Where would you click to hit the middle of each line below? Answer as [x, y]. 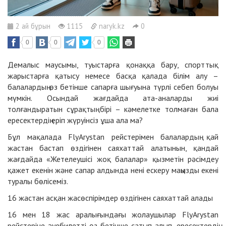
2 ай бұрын [32, 26]
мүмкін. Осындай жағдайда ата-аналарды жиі [113, 98]
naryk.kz [111, 26]
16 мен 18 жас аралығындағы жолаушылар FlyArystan [113, 215]
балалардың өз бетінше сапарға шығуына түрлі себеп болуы [113, 87]
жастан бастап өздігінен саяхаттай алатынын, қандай [113, 148]
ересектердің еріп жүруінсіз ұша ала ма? [75, 120]
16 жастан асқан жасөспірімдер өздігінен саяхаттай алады [110, 198]
